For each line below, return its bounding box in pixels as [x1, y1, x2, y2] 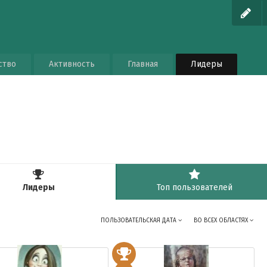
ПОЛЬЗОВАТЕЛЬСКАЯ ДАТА [101, 217, 179, 224]
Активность [48, 59, 95, 69]
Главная [127, 59, 158, 69]
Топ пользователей [157, 182, 233, 193]
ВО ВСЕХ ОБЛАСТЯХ [194, 217, 250, 224]
